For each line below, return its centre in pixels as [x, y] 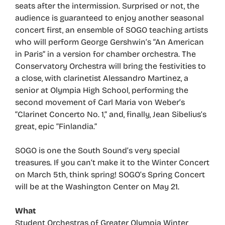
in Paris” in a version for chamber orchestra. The [105, 54]
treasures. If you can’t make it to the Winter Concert [112, 163]
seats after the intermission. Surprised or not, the [107, 6]
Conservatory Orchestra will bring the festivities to [110, 66]
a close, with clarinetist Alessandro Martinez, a [102, 78]
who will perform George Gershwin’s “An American [109, 42]
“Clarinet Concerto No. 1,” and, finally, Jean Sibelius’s [111, 115]
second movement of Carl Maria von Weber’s [100, 102]
